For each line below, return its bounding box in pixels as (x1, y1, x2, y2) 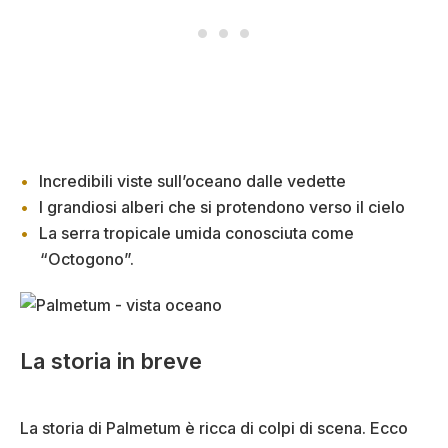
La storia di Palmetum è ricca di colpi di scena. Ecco (20, 418, 408, 439)
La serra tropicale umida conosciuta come (39, 222, 354, 243)
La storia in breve (20, 348, 202, 375)
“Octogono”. (40, 248, 134, 269)
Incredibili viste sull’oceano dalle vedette (39, 170, 346, 191)
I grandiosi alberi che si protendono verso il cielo (39, 196, 405, 217)
